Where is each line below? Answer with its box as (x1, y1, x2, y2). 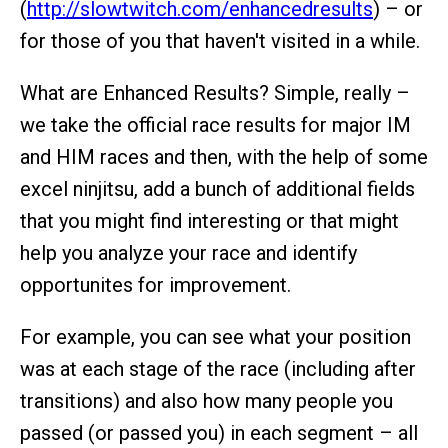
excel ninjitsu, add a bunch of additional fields (20, 177, 415, 201)
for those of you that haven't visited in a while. (20, 29, 420, 53)
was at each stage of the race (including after (20, 357, 416, 381)
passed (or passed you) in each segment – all (20, 421, 418, 445)
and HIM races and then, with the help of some (20, 145, 428, 169)
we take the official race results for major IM (20, 113, 411, 137)
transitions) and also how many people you (20, 389, 393, 413)
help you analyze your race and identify (20, 241, 357, 265)
